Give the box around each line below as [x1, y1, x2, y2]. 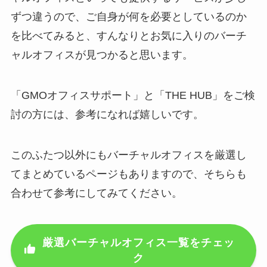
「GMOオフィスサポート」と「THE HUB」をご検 [10, 89, 255, 102]
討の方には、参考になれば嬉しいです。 [10, 108, 204, 121]
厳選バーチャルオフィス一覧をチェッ [42, 236, 235, 249]
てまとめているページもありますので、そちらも [10, 168, 247, 181]
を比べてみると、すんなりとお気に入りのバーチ [10, 30, 247, 42]
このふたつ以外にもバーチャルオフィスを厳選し [10, 149, 247, 162]
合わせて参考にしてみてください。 [10, 187, 182, 200]
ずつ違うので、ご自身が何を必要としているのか [10, 11, 247, 23]
